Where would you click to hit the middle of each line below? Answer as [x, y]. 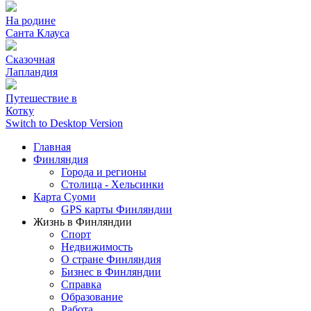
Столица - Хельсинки [112, 185]
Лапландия [32, 72]
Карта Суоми [65, 197]
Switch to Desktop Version [64, 124]
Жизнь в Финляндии [83, 222]
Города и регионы [104, 172]
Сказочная [30, 60]
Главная [52, 147]
